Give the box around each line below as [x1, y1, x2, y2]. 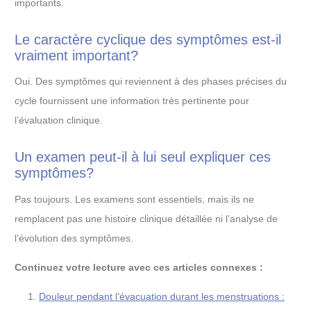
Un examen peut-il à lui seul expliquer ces [15, 149, 271, 165]
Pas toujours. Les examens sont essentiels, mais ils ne [15, 194, 254, 205]
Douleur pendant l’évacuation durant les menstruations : [39, 291, 285, 303]
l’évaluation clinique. [15, 115, 103, 126]
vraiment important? [15, 47, 138, 63]
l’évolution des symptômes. [15, 233, 133, 244]
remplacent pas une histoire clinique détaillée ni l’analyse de [15, 213, 278, 225]
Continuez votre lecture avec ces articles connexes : [15, 262, 263, 274]
